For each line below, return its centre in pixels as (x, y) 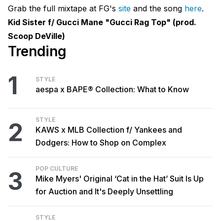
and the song (158, 9)
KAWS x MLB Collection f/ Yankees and (109, 130)
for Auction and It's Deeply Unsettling (104, 192)
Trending (37, 52)
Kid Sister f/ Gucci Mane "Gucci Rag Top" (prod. (102, 22)
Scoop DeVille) (37, 36)
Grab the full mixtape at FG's (63, 9)
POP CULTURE (57, 169)
